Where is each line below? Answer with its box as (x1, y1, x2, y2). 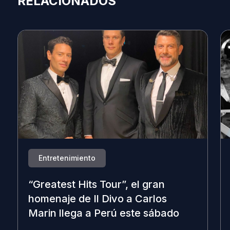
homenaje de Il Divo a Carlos (28, 193, 167, 205)
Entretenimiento (38, 153, 95, 162)
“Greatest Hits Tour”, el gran (28, 178, 165, 191)
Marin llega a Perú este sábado (28, 207, 179, 220)
